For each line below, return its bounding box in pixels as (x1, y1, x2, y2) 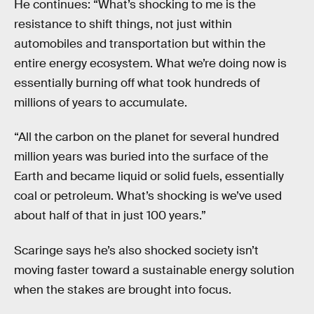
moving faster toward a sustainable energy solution (14, 263, 294, 278)
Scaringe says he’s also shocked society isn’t (14, 243, 259, 258)
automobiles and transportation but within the (14, 36, 266, 51)
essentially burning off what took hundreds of (14, 75, 260, 90)
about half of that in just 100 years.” (14, 208, 206, 224)
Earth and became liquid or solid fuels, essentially (14, 169, 284, 184)
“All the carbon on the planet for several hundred (14, 130, 279, 145)
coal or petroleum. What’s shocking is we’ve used (14, 189, 282, 204)
